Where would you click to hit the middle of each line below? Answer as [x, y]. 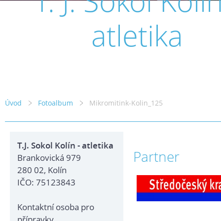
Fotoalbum [55, 103]
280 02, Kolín [42, 170]
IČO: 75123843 [46, 182]
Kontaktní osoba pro [56, 207]
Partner [156, 156]
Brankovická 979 [49, 158]
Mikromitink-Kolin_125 [126, 103]
